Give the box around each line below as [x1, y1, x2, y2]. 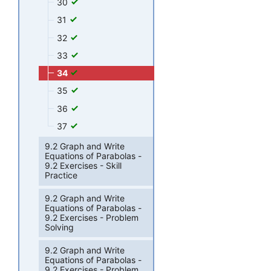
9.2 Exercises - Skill [45, 160, 122, 171]
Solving [45, 222, 74, 232]
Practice [45, 170, 78, 181]
